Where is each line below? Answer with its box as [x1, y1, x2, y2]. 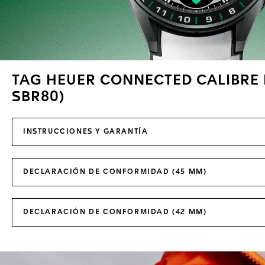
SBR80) [12, 91, 64, 105]
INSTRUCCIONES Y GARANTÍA [23, 128, 148, 136]
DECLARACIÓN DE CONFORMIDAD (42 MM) [23, 209, 207, 216]
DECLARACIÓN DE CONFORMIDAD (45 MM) [23, 169, 207, 176]
